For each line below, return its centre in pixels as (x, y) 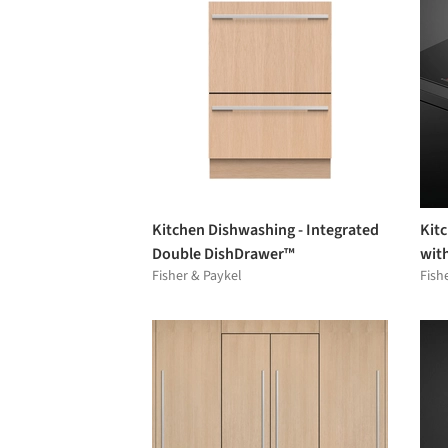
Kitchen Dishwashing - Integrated (265, 229)
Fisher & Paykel (197, 275)
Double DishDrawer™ (223, 253)
